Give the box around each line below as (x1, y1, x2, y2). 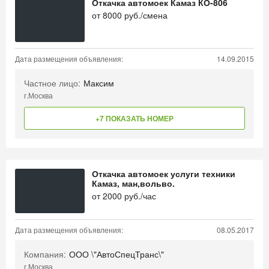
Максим (83, 77, 114, 89)
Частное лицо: (24, 77, 80, 89)
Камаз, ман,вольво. (92, 177, 175, 189)
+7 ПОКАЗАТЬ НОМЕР (95, 113, 174, 124)
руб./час (122, 190, 156, 202)
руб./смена (122, 9, 168, 21)
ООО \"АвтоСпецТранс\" (69, 248, 164, 260)
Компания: (24, 248, 66, 260)
